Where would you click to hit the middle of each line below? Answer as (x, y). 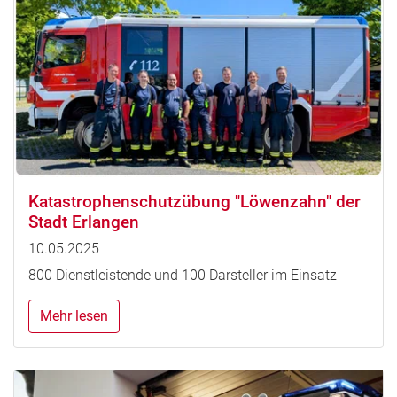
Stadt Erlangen (84, 222)
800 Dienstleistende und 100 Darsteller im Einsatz (183, 275)
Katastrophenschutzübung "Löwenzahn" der (195, 201)
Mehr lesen (74, 315)
